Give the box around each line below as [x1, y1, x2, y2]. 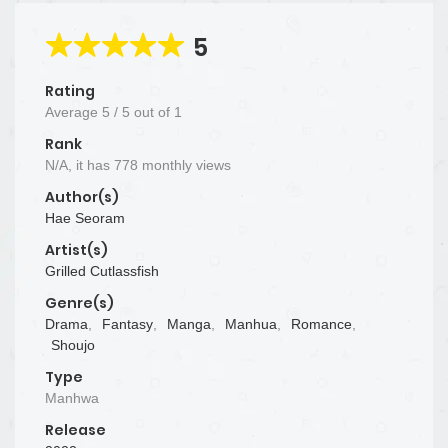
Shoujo [51, 336, 95, 353]
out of [134, 103, 174, 120]
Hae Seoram [45, 209, 125, 226]
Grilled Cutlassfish [45, 262, 159, 279]
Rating [45, 80, 95, 101]
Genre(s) [45, 292, 114, 313]
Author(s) [45, 186, 119, 207]
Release [45, 419, 106, 440]
